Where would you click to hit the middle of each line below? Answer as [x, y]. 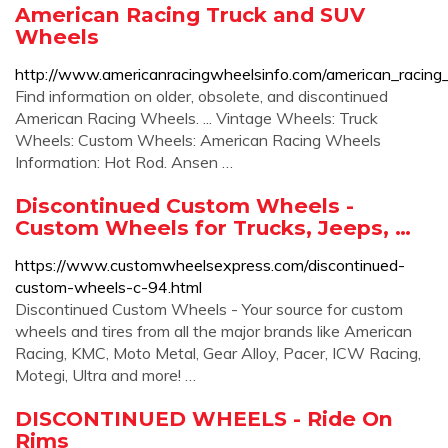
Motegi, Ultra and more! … [105, 375]
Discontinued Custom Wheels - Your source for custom [209, 309]
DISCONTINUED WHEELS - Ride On [204, 418]
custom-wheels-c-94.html [108, 287]
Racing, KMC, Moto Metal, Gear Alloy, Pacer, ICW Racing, [218, 353]
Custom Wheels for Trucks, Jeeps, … [213, 227]
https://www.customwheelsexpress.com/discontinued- [210, 265]
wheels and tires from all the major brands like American [213, 331]
